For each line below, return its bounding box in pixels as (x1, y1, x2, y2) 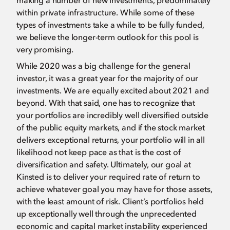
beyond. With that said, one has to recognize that (16, 98, 196, 108)
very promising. (16, 44, 73, 54)
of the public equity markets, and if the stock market (16, 122, 205, 132)
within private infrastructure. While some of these (16, 7, 195, 17)
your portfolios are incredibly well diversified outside (16, 110, 209, 120)
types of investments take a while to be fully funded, (16, 20, 204, 30)
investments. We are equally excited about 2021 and (16, 85, 209, 95)
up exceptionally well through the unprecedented (16, 208, 197, 219)
